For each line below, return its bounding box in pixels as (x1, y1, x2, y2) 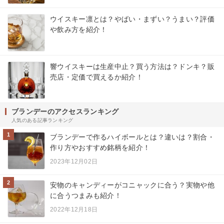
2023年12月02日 (50, 158, 98, 165)
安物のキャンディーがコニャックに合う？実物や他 (50, 181, 214, 189)
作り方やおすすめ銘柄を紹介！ (50, 143, 150, 152)
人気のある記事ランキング (11, 117, 73, 123)
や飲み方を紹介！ (50, 25, 107, 34)
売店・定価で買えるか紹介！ (50, 73, 143, 81)
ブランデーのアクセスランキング (11, 107, 119, 116)
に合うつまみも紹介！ (50, 191, 121, 200)
